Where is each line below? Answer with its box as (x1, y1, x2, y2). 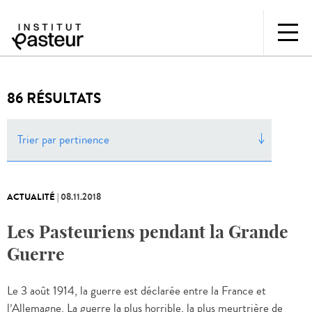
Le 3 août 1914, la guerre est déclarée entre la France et (7, 283, 266, 300)
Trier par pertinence (17, 132, 109, 149)
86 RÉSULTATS (7, 88, 101, 109)
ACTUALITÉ (7, 191, 55, 204)
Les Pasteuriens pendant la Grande (7, 221, 288, 244)
